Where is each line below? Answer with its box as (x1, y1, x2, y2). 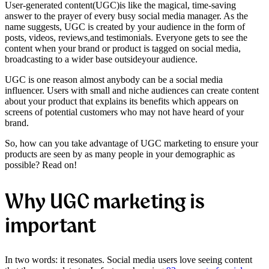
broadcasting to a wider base (5, 53, 115, 64)
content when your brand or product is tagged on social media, (5, 43, 241, 53)
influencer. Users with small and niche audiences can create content (5, 85, 259, 95)
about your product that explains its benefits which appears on (5, 95, 238, 106)
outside (115, 53, 142, 64)
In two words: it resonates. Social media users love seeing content (5, 254, 252, 265)
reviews (58, 32, 88, 43)
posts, (5, 32, 29, 43)
